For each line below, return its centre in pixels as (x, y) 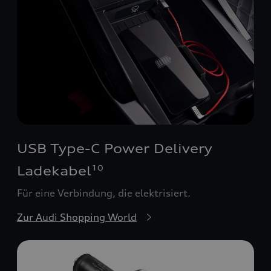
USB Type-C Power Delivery (115, 149)
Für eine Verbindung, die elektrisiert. (104, 193)
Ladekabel (54, 171)
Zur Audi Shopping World (77, 217)
